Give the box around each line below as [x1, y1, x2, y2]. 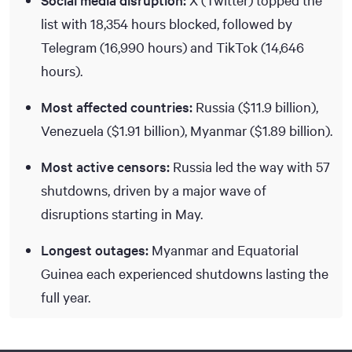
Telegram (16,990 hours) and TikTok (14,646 [41, 37, 304, 57]
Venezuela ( [41, 120, 112, 140]
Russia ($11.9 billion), [192, 97, 318, 116]
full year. [41, 287, 90, 306]
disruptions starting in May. [41, 203, 203, 223]
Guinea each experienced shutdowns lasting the [41, 263, 328, 283]
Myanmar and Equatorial [148, 240, 299, 259]
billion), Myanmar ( [141, 120, 255, 140]
